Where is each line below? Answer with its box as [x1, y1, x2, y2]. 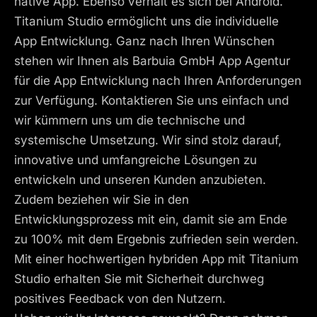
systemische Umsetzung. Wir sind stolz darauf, [14, 133, 282, 148]
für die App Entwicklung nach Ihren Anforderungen [14, 74, 301, 88]
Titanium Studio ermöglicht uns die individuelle [14, 14, 279, 29]
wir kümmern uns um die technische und [14, 113, 245, 128]
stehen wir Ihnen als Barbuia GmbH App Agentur [14, 54, 290, 69]
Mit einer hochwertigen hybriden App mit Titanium [14, 252, 299, 267]
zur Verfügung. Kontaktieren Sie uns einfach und [14, 93, 289, 108]
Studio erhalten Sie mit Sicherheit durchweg [14, 272, 264, 287]
